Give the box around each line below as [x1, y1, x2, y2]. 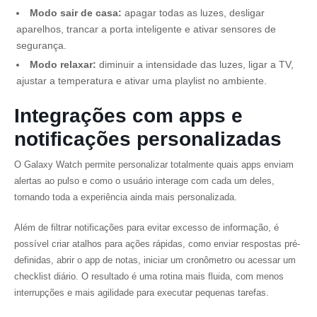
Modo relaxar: [30, 59, 96, 70]
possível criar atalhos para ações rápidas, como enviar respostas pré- [14, 238, 300, 249]
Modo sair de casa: [30, 7, 122, 18]
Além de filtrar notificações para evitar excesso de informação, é [14, 222, 279, 233]
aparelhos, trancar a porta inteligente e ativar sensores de [16, 23, 276, 35]
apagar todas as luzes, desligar [122, 7, 265, 18]
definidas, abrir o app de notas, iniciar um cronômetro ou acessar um [14, 255, 296, 265]
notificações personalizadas [14, 128, 282, 150]
